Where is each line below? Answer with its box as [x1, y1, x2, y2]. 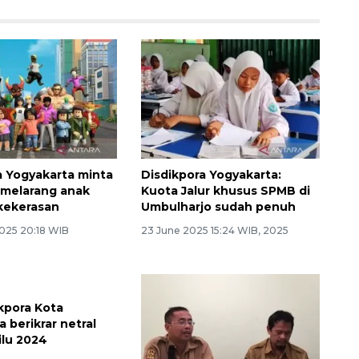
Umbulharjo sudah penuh [140, 199, 296, 214]
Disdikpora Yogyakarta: [140, 167, 281, 182]
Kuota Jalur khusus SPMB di [140, 183, 310, 198]
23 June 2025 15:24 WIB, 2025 [140, 224, 288, 236]
